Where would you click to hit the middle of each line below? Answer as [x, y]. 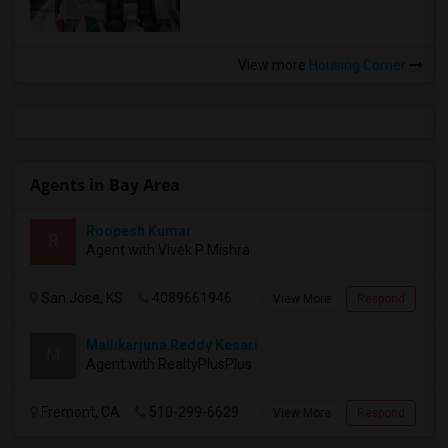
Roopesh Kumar [139, 231]
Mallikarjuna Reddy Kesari [172, 345]
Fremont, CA [79, 412]
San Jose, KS [80, 298]
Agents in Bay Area [105, 185]
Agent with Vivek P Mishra [168, 250]
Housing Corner [357, 65]
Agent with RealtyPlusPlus [169, 364]
